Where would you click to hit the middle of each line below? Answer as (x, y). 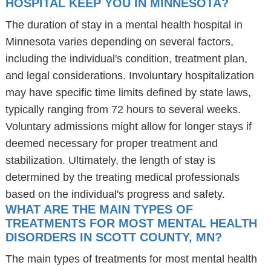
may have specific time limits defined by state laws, (128, 93)
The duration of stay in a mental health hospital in (124, 25)
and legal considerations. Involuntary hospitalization (129, 76)
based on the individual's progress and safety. (115, 194)
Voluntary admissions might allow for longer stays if (128, 126)
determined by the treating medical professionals (122, 177)
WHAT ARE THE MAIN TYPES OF (99, 209)
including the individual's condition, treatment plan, (126, 59)
